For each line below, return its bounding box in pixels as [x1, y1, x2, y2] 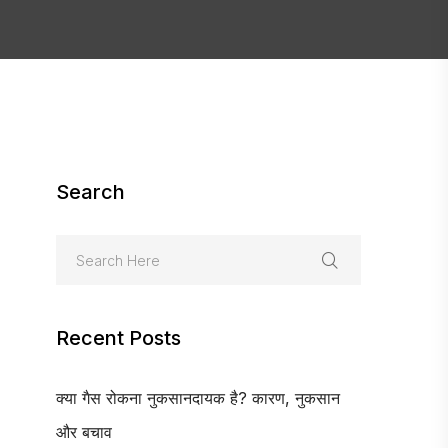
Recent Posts [56, 326, 181, 350]
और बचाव [56, 422, 112, 442]
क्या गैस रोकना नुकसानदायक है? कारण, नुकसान [56, 388, 340, 408]
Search [56, 180, 125, 204]
